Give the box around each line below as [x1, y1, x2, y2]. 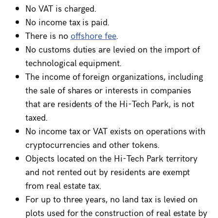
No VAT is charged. [25, 1, 97, 14]
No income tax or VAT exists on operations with [25, 124, 206, 137]
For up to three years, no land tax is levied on [25, 192, 198, 205]
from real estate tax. [25, 179, 102, 191]
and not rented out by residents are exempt [25, 165, 190, 178]
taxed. [25, 110, 48, 123]
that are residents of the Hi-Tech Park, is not [25, 97, 195, 109]
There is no [25, 29, 71, 41]
